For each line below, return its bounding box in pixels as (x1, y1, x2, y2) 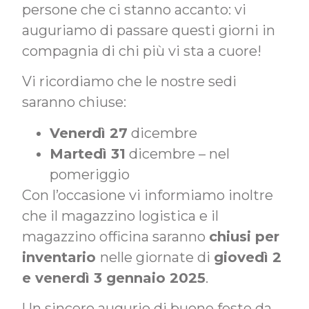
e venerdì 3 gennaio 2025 (22, 269, 206, 286)
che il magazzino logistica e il (22, 207, 219, 224)
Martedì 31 (50, 145, 126, 162)
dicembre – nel (126, 145, 230, 162)
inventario (22, 248, 101, 266)
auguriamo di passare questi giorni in (22, 21, 276, 39)
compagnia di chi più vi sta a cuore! (22, 42, 262, 59)
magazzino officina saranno (22, 228, 210, 245)
